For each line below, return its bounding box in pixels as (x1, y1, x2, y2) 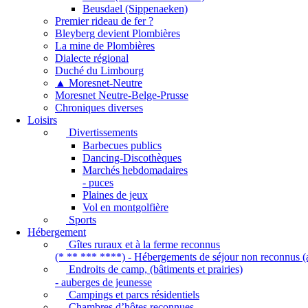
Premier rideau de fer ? (55, 15, 153, 27)
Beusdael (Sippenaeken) (82, 3, 188, 15)
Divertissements (66, 126, 137, 139)
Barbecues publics (82, 139, 162, 151)
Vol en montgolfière (82, 201, 168, 213)
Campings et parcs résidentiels (66, 288, 199, 300)
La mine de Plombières (55, 40, 155, 52)
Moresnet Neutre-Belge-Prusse (55, 89, 188, 102)
